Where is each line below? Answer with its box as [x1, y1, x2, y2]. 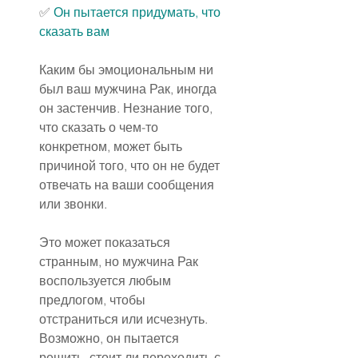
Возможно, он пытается [39, 330, 182, 347]
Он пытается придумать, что [54, 4, 224, 21]
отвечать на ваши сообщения [39, 177, 217, 193]
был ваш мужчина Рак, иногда [39, 81, 220, 97]
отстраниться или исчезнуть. [39, 311, 211, 328]
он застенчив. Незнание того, [39, 100, 216, 117]
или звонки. [39, 196, 107, 213]
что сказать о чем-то [39, 119, 161, 136]
